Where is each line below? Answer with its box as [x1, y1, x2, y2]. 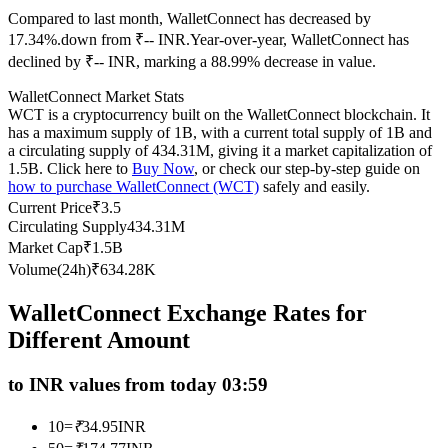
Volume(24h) [8, 261, 91, 279]
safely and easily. [259, 178, 370, 196]
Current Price [8, 199, 92, 217]
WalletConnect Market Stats [8, 88, 184, 106]
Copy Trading [48, 217, 136, 234]
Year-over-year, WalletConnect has [190, 31, 409, 49]
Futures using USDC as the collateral [48, 13, 282, 30]
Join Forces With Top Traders [48, 251, 234, 268]
